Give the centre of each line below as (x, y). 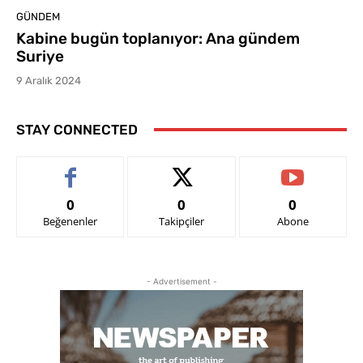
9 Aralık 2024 (49, 80)
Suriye (40, 56)
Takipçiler (181, 221)
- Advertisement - (181, 281)
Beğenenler (70, 221)
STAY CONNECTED (77, 129)
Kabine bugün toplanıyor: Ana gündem (158, 38)
